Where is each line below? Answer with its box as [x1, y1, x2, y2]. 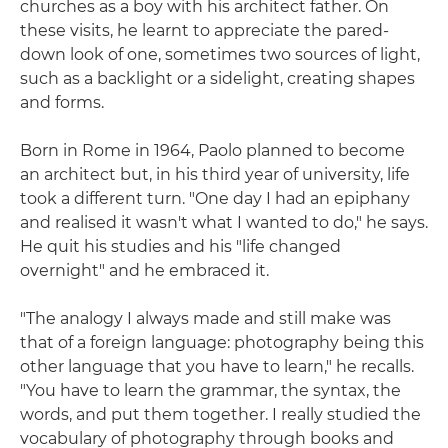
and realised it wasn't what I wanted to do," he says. [20, 212, 428, 232]
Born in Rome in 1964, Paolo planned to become [20, 140, 405, 160]
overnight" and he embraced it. [20, 260, 269, 280]
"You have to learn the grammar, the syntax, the [20, 380, 401, 400]
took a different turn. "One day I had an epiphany [20, 188, 410, 208]
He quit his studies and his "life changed [20, 236, 341, 256]
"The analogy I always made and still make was [20, 308, 391, 328]
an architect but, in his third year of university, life [20, 164, 410, 184]
